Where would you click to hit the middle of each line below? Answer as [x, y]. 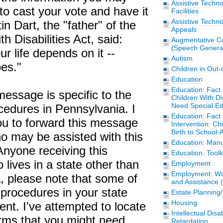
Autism [182, 58]
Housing [184, 203]
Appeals [184, 29]
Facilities [185, 11]
